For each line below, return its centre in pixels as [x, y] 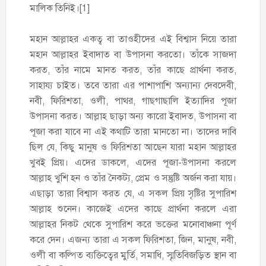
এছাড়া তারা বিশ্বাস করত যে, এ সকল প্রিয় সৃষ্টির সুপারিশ [133, 194]
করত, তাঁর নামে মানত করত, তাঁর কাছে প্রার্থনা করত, [133, 70]
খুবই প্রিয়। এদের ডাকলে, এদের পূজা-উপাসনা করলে [133, 163]
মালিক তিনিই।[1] [59, 8]
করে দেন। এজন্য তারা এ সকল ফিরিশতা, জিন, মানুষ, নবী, [133, 240]
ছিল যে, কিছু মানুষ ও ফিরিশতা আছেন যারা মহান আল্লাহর [133, 147]
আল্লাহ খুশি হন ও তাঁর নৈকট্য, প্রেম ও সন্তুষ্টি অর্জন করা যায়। [133, 178]
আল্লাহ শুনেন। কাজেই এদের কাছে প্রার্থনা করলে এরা [133, 209]
